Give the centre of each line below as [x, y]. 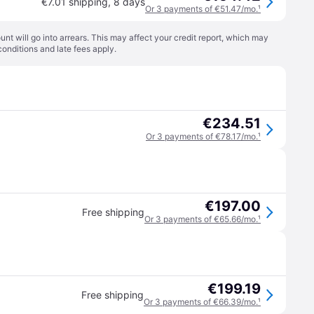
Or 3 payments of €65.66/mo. [201, 219]
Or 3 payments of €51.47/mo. [202, 9]
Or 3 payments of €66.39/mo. [201, 302]
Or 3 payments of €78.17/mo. [202, 136]
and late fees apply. [77, 49]
